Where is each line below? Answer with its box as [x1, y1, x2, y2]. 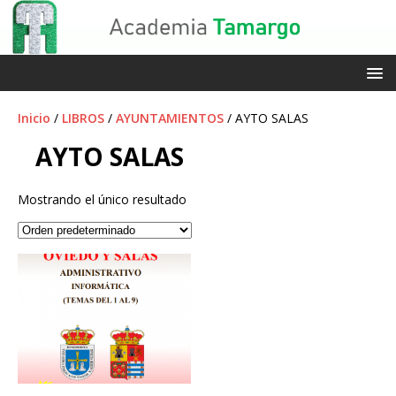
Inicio [18, 110, 50, 127]
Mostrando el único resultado [18, 191, 187, 209]
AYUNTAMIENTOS [116, 110, 224, 127]
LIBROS [62, 110, 104, 127]
